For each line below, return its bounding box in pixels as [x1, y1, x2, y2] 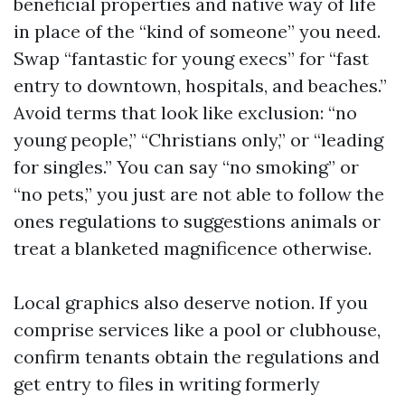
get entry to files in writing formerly [14, 372, 320, 395]
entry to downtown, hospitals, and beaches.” [14, 74, 387, 97]
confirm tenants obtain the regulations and [14, 345, 380, 368]
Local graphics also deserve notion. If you [14, 291, 368, 314]
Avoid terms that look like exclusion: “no [14, 101, 357, 124]
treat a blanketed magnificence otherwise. [14, 237, 372, 259]
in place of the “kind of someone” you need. [14, 20, 381, 42]
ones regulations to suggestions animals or [14, 210, 381, 232]
